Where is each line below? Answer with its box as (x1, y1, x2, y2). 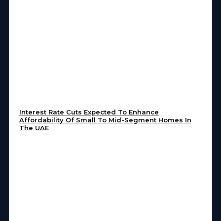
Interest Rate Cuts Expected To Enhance (19, 108, 159, 116)
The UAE (19, 124, 49, 132)
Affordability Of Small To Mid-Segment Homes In (19, 116, 191, 124)
